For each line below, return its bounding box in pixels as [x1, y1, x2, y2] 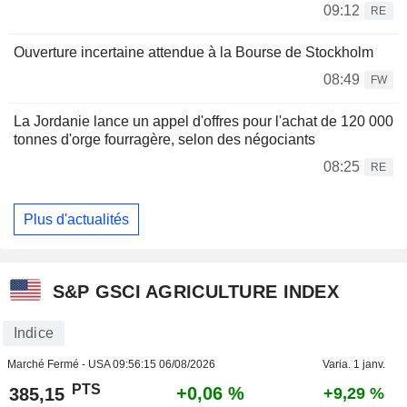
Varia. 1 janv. [322, 358, 385, 372]
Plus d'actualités [24, 211, 129, 227]
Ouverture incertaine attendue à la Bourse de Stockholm [14, 45, 373, 61]
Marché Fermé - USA [6, 358, 113, 372]
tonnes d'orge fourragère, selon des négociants [14, 132, 315, 148]
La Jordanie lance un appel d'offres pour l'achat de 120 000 [14, 114, 393, 130]
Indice [13, 325, 54, 342]
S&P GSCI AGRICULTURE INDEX [52, 281, 339, 302]
